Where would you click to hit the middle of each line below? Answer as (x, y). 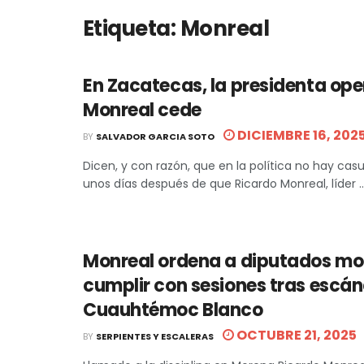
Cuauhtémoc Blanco (173, 310)
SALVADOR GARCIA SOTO (155, 136)
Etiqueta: (132, 28)
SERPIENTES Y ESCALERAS (155, 336)
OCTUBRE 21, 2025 (295, 335)
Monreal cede (142, 110)
